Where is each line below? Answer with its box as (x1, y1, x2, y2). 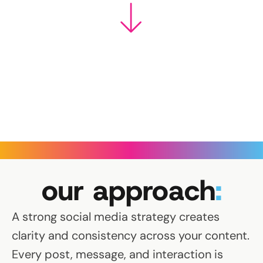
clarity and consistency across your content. (12, 227, 249, 243)
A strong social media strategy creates (12, 208, 220, 224)
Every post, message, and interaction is (12, 246, 223, 262)
